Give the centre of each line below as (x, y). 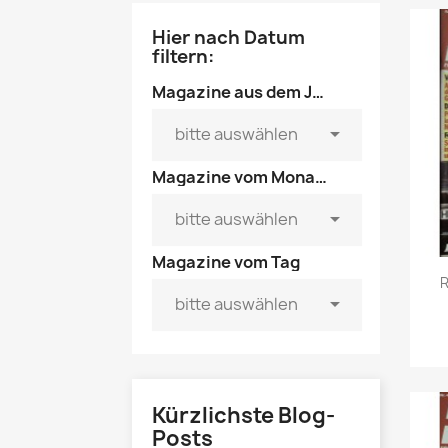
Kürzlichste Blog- (243, 416)
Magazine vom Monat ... (321, 177)
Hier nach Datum (228, 38)
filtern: (183, 57)
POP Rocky (388, 32)
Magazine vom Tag (226, 262)
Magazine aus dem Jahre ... (318, 92)
